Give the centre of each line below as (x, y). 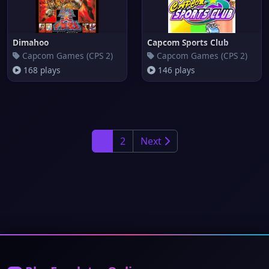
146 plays (175, 70)
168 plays (41, 70)
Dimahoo (31, 42)
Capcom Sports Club (188, 42)
